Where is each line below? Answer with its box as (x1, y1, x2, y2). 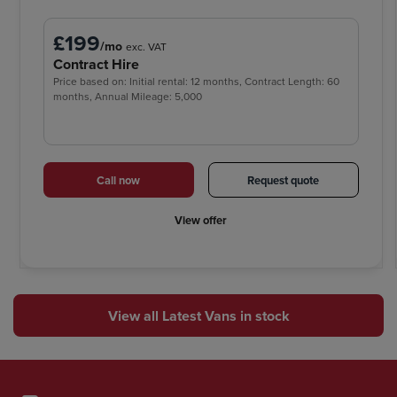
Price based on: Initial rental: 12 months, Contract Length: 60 (53, 74, 339, 90)
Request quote (247, 171, 320, 189)
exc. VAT (126, 39, 167, 55)
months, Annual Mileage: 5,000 (53, 89, 202, 105)
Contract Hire (53, 54, 139, 75)
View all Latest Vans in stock (107, 305, 290, 326)
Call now (97, 171, 141, 189)
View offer (175, 212, 228, 230)
